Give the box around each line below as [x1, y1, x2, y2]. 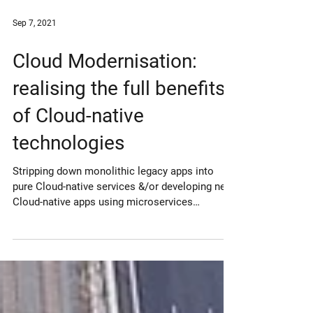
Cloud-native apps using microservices [13, 226, 193, 239]
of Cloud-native [13, 135, 144, 158]
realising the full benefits [13, 108, 225, 131]
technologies [13, 162, 124, 185]
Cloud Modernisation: [13, 80, 197, 103]
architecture [13, 242, 68, 254]
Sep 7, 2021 [13, 49, 57, 59]
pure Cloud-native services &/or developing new [13, 211, 233, 224]
